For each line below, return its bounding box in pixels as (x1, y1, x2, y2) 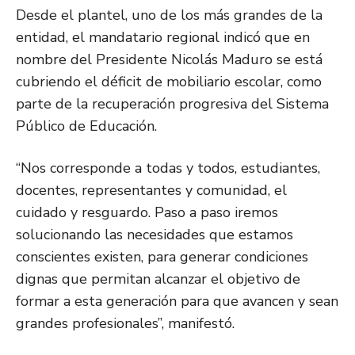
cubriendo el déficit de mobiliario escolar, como (16, 72, 322, 92)
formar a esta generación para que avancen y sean (16, 292, 338, 311)
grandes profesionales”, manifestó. (16, 314, 235, 334)
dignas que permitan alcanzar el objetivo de (16, 269, 300, 289)
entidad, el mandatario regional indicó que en (16, 28, 310, 48)
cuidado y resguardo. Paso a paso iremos (16, 203, 278, 223)
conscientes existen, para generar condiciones (16, 247, 308, 267)
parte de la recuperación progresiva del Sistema (16, 94, 329, 114)
